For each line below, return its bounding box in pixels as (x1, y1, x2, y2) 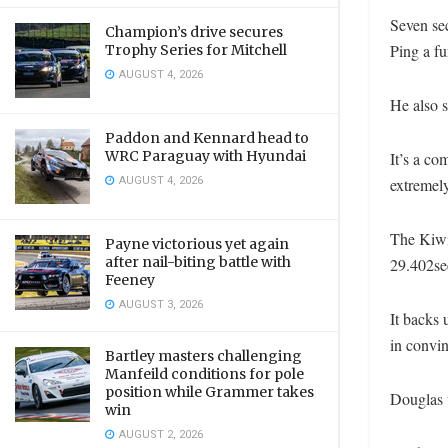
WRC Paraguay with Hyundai (105, 147, 306, 165)
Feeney (105, 271, 155, 289)
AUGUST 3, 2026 (116, 296, 203, 313)
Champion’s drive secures (105, 23, 283, 41)
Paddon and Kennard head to (105, 129, 309, 147)
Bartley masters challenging (105, 347, 302, 365)
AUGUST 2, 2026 (116, 426, 203, 443)
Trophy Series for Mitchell (105, 41, 287, 59)
